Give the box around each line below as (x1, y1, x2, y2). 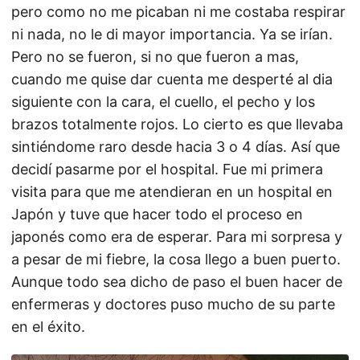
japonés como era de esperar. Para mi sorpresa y (11, 228, 342, 245)
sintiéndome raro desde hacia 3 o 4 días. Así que (11, 138, 340, 155)
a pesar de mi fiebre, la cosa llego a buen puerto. (11, 251, 341, 268)
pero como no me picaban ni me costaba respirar (11, 3, 346, 20)
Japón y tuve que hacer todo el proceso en (11, 206, 303, 223)
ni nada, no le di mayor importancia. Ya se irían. (11, 26, 333, 43)
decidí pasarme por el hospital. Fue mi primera (11, 161, 323, 178)
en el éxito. (11, 318, 85, 335)
